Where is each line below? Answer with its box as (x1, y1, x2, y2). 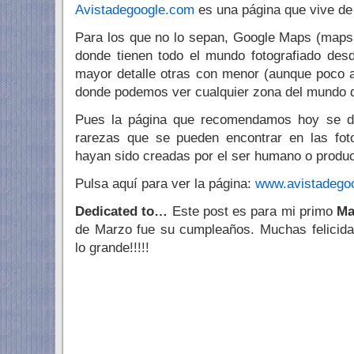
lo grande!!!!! (75, 240, 149, 255)
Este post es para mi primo (171, 204, 337, 219)
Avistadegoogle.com (75, 2, 194, 17)
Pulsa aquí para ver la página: (75, 176, 255, 191)
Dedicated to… (75, 204, 172, 219)
